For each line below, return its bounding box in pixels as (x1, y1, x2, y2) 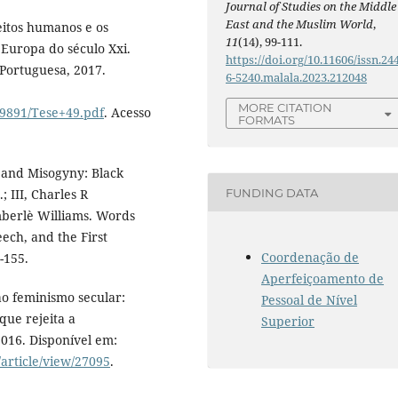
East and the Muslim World (226, 15, 374, 32)
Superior (261, 313, 315, 330)
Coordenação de (261, 249, 360, 267)
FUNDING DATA (226, 185, 319, 200)
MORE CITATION (238, 99, 333, 115)
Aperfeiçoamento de (261, 270, 385, 288)
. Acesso (104, 104, 151, 122)
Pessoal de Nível (261, 291, 358, 309)
